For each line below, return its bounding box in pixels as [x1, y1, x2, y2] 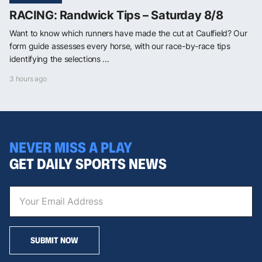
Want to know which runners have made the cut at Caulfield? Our [9, 27, 247, 38]
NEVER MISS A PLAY [9, 137, 132, 157]
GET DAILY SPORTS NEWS [9, 153, 167, 174]
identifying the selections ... [9, 53, 109, 64]
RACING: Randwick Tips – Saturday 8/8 [9, 8, 223, 22]
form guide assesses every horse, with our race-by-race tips [9, 40, 230, 51]
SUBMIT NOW [30, 234, 78, 246]
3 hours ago [9, 74, 47, 83]
